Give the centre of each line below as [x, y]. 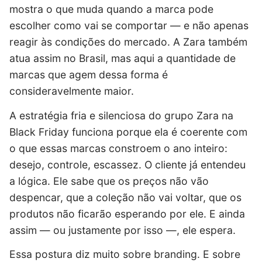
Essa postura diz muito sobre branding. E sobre [125, 254]
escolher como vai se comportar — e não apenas [129, 26]
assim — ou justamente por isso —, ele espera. [123, 230]
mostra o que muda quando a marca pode [111, 9]
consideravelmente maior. [72, 91]
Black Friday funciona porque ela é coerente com [128, 132]
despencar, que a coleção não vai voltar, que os [125, 197]
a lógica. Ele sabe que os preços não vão [109, 181]
